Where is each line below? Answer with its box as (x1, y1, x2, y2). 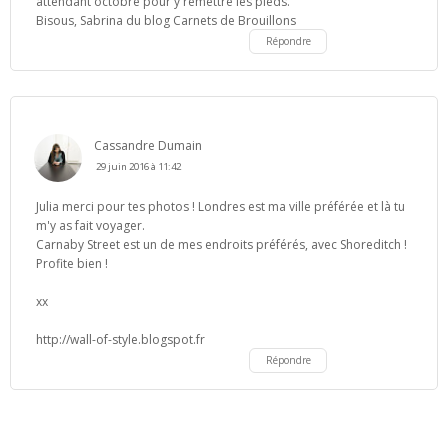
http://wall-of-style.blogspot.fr (36, 330, 205, 348)
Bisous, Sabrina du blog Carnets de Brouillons (36, 11, 296, 29)
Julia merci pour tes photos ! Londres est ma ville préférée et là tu (36, 197, 405, 215)
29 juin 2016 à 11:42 (96, 159, 181, 173)
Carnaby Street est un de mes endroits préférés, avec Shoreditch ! (36, 235, 407, 253)
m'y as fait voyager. (36, 216, 145, 234)
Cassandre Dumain (94, 136, 202, 154)
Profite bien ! (36, 254, 108, 272)
